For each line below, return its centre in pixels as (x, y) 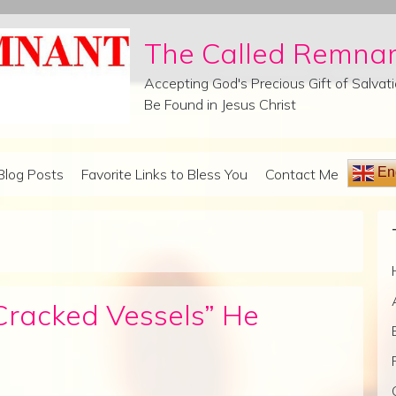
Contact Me (302, 175)
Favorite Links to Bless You (164, 175)
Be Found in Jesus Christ (220, 105)
